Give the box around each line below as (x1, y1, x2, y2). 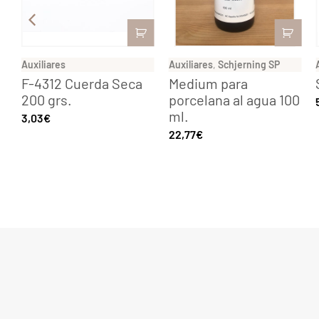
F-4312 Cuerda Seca (21, 74, 142, 92)
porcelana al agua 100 (168, 90, 300, 108)
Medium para (168, 74, 248, 92)
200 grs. (21, 90, 72, 108)
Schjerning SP (217, 58, 280, 70)
